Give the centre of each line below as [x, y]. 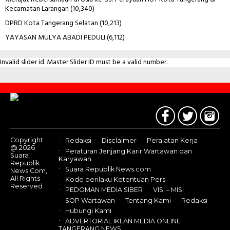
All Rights [25, 179]
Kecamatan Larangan [37, 9]
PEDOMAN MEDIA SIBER [104, 190]
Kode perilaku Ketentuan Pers [115, 180]
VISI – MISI [168, 190]
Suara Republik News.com [108, 169]
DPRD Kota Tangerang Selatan [52, 24]
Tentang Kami [148, 200]
